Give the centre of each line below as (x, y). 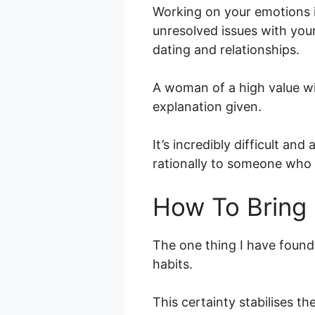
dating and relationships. (226, 50)
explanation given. (207, 107)
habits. (173, 264)
